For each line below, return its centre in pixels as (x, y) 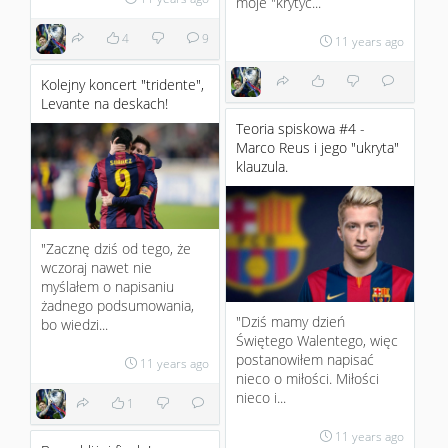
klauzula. (262, 167)
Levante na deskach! (104, 104)
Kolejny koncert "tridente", (122, 85)
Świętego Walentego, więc (317, 340)
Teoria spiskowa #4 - (300, 129)
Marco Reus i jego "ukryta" (317, 148)
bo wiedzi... (74, 324)
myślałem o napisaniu (107, 286)
